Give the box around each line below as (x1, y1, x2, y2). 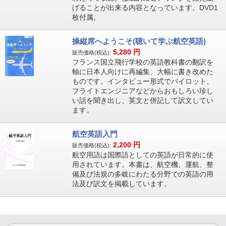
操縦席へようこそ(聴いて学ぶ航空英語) (72, 37, 206, 45)
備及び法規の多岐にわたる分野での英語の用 (72, 170, 213, 178)
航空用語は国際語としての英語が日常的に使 (72, 151, 213, 159)
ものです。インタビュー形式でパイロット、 (72, 77, 213, 85)
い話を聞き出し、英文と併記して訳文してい (72, 96, 213, 104)
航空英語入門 (72, 130, 118, 138)
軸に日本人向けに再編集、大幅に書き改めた (72, 68, 213, 76)
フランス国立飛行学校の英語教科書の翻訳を (72, 58, 213, 66)
